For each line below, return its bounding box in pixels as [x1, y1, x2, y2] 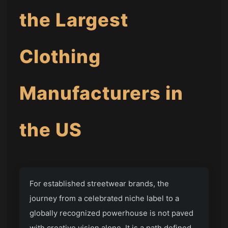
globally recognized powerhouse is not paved [30, 209, 194, 218]
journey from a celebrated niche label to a [30, 194, 180, 204]
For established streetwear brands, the [30, 179, 169, 189]
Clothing [19, 45, 101, 68]
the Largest [19, 9, 129, 32]
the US [19, 119, 82, 141]
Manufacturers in [19, 82, 184, 105]
